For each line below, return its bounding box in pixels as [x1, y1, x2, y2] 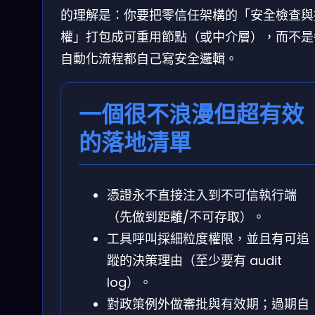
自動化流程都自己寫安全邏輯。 [60, 50, 238, 68]
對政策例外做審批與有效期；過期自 [107, 295, 309, 313]
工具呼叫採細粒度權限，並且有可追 [107, 229, 309, 247]
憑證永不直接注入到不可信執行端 [107, 186, 297, 204]
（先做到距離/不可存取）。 [107, 207, 265, 226]
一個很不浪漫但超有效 [79, 98, 304, 131]
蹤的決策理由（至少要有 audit [107, 251, 282, 269]
